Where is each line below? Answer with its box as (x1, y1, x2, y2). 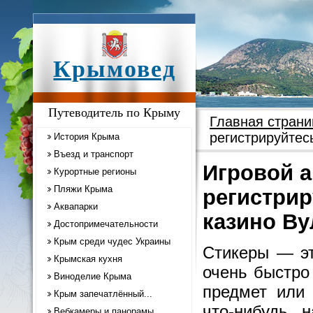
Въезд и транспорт (54, 149, 133, 159)
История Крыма (54, 131, 119, 142)
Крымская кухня (54, 254, 122, 264)
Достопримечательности (54, 219, 158, 229)
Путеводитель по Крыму (48, 105, 180, 119)
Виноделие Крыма (54, 271, 131, 282)
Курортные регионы (54, 166, 136, 177)
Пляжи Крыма (54, 184, 112, 194)
